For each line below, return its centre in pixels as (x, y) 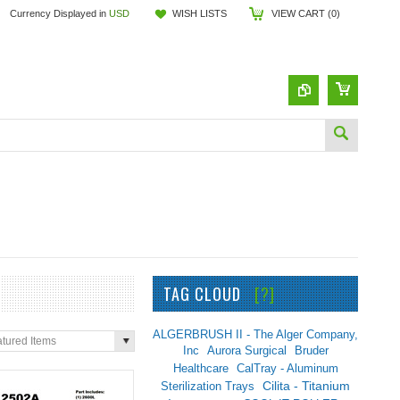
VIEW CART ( (301, 13)
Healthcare (200, 368)
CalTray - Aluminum (287, 368)
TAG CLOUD (209, 294)
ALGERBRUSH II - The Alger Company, (255, 334)
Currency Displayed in (59, 13)
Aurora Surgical (246, 350)
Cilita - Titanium (306, 386)
